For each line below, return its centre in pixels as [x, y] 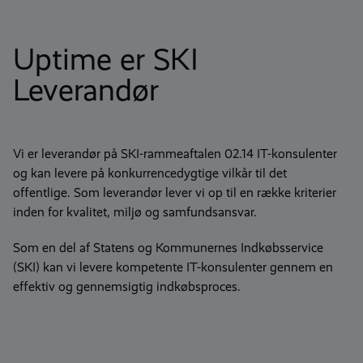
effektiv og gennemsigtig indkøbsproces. [127, 286]
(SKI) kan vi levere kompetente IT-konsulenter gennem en [173, 267]
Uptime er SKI [106, 59]
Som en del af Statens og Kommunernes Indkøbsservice [168, 248]
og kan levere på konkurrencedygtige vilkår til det [150, 173]
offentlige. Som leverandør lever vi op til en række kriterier [175, 192]
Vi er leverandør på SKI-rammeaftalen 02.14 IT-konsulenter [175, 154]
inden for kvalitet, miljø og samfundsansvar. [135, 212]
